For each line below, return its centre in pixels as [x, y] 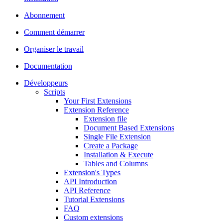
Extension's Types [92, 172]
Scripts [55, 92]
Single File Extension [117, 136]
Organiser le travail [54, 49]
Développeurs [46, 83]
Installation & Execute [118, 154]
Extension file [105, 118]
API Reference [87, 190]
